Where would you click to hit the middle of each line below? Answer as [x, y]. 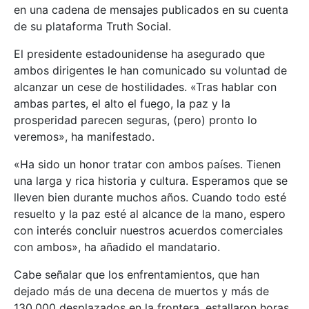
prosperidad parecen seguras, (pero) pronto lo [136, 120]
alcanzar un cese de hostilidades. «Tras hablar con [145, 87]
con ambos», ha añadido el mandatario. [117, 247]
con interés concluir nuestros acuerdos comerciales [148, 231]
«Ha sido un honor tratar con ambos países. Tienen [147, 165]
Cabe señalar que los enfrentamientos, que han [137, 275]
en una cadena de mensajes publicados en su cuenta [151, 10]
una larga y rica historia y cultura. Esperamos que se [151, 181]
